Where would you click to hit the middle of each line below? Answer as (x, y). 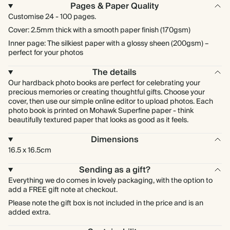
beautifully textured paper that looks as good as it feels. (98, 120)
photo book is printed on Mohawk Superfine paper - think (101, 111)
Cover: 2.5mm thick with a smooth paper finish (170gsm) (99, 30)
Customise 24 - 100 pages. (52, 17)
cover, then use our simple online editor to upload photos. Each (111, 102)
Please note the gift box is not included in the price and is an (106, 203)
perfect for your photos (46, 53)
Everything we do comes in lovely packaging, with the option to (110, 181)
